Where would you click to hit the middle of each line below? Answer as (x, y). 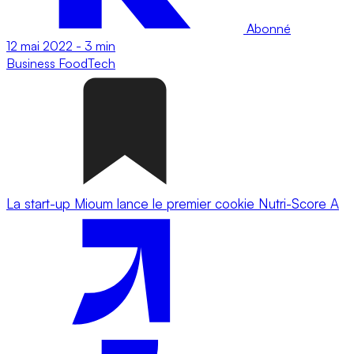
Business (32, 63)
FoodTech (87, 63)
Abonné (267, 28)
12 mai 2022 (40, 45)
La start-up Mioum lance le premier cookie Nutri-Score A (173, 203)
